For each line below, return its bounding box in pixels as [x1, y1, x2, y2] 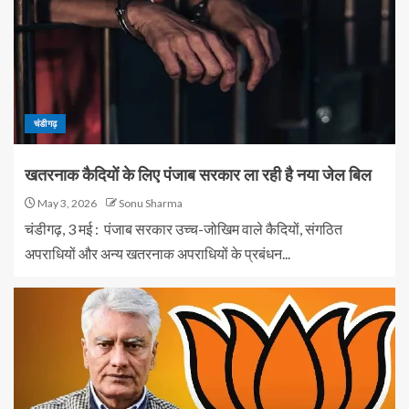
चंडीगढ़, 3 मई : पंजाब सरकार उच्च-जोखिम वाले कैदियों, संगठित [25, 220, 342, 237]
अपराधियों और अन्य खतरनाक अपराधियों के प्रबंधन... [25, 245, 290, 262]
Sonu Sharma [119, 196, 183, 210]
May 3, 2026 [36, 196, 97, 210]
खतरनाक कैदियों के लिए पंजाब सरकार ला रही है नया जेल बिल [25, 165, 372, 184]
